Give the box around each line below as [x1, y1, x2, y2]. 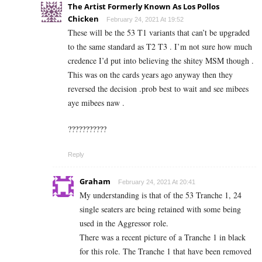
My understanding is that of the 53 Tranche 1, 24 [80, 189, 242, 201]
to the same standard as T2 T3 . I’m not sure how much [68, 41, 252, 53]
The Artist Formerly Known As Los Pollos [68, 1, 219, 12]
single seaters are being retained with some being [80, 204, 241, 215]
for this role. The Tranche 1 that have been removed [80, 246, 251, 257]
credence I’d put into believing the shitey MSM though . [68, 55, 254, 67]
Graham [80, 176, 111, 187]
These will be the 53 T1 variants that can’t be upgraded [68, 27, 250, 39]
